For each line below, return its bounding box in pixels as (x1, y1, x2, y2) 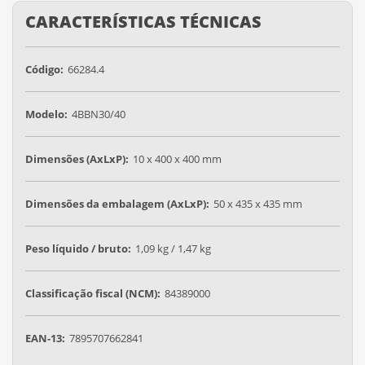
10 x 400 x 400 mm (133, 151, 222, 166)
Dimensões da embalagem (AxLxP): (25, 196, 209, 211)
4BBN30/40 (72, 106, 125, 121)
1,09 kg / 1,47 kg (135, 240, 211, 256)
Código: (25, 61, 64, 77)
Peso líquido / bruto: (25, 240, 131, 256)
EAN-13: (25, 330, 65, 345)
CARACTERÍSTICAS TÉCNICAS (25, 11, 262, 33)
